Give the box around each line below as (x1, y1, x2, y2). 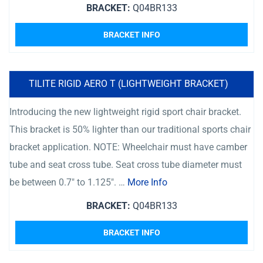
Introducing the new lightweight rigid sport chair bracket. (9, 106, 241, 117)
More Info (127, 177, 167, 188)
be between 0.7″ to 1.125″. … (9, 177, 127, 188)
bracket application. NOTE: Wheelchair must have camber (9, 141, 247, 153)
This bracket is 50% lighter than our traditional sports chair (9, 124, 251, 135)
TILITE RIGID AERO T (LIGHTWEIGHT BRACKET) (29, 78, 228, 89)
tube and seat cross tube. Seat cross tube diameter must (9, 159, 242, 170)
